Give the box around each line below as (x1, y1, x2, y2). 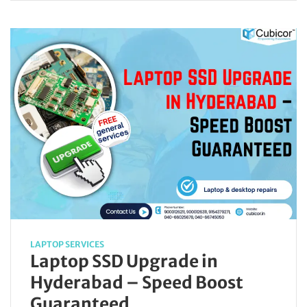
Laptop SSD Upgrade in (30, 250, 218, 272)
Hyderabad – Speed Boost (30, 271, 243, 293)
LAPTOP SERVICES (30, 238, 104, 249)
